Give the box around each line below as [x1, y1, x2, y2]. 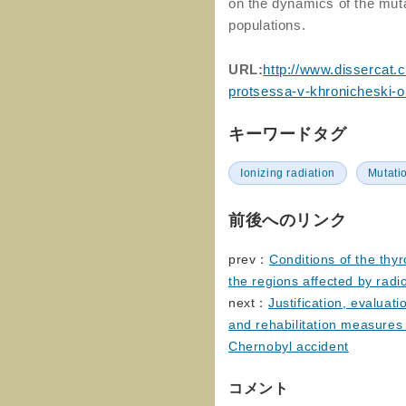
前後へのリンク [228, 211, 347, 229]
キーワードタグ [228, 125, 347, 143]
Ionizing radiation [240, 167, 335, 179]
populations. [228, 17, 306, 33]
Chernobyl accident [228, 339, 349, 353]
